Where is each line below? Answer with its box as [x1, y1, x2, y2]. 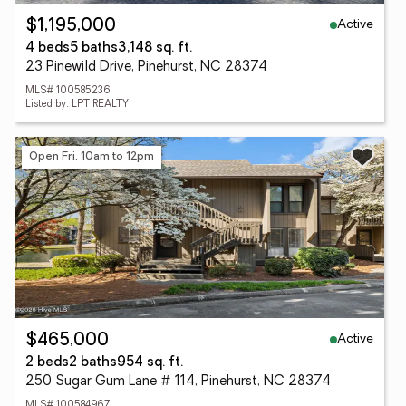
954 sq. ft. [117, 356, 183, 370]
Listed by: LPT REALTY [25, 100, 129, 110]
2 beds [25, 356, 69, 370]
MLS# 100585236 [25, 86, 111, 96]
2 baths [69, 356, 117, 370]
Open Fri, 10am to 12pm [29, 150, 154, 162]
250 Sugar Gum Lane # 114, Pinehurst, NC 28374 [25, 375, 331, 389]
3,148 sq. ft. [118, 42, 192, 55]
